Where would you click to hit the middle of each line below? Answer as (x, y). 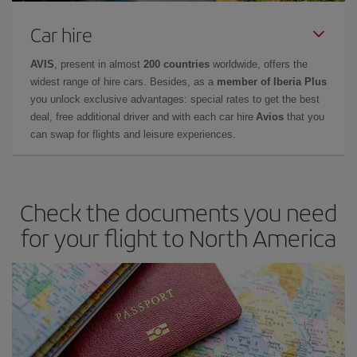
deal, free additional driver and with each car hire (143, 116)
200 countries (177, 64)
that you (304, 116)
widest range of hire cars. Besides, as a (124, 81)
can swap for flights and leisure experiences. (133, 134)
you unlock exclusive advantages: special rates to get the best (175, 99)
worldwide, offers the (259, 64)
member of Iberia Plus (272, 81)
